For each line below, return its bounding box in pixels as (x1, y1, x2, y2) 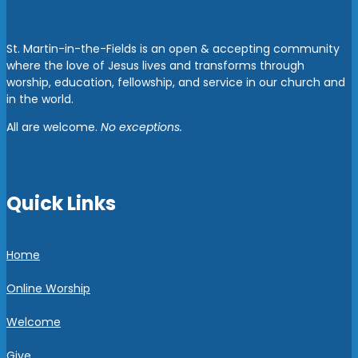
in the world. (6, 90, 74, 107)
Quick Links (6, 189, 116, 217)
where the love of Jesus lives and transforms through (6, 57, 304, 74)
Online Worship (6, 280, 90, 296)
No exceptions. (101, 118, 182, 135)
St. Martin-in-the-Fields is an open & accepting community (6, 40, 340, 57)
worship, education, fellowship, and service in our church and (6, 74, 345, 90)
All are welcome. (6, 118, 101, 135)
